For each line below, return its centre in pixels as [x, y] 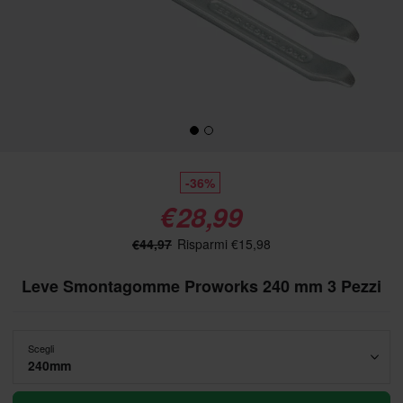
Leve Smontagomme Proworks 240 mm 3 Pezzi [201, 286]
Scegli [41, 348]
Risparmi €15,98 [222, 244]
